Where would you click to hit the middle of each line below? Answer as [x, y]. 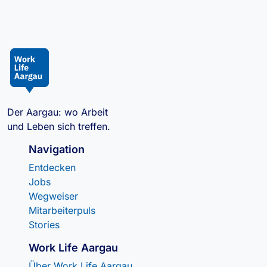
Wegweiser [53, 196]
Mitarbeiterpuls [62, 210]
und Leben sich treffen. [59, 126]
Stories [44, 224]
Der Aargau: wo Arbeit [59, 112]
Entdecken [52, 167]
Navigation [57, 149]
